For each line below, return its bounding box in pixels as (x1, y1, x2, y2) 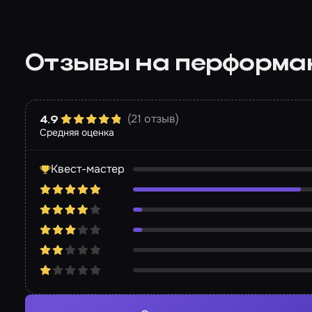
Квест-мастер (51, 162, 125, 177)
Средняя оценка (40, 126, 114, 139)
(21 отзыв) (127, 111, 180, 127)
